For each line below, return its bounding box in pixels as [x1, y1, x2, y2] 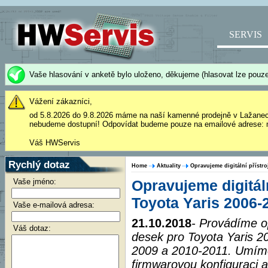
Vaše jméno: [13, 177, 56, 186]
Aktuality [157, 163, 181, 169]
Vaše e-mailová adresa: [13, 200, 95, 209]
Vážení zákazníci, [29, 97, 92, 106]
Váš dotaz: [13, 224, 51, 233]
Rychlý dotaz [8, 159, 70, 170]
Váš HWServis [29, 138, 80, 147]
